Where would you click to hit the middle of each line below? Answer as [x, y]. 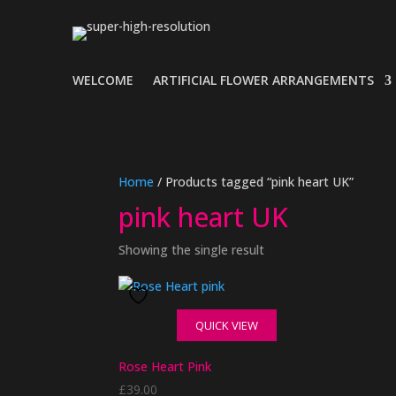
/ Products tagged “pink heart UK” [254, 182]
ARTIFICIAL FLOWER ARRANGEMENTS [263, 80]
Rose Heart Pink [165, 366]
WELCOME [103, 80]
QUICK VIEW [226, 325]
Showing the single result [192, 250]
